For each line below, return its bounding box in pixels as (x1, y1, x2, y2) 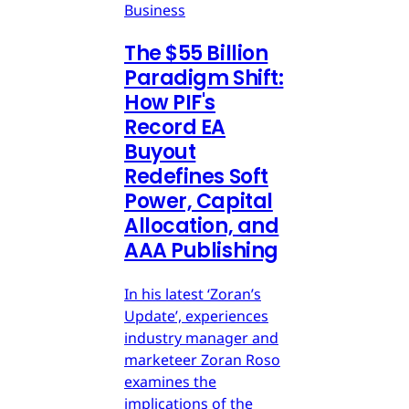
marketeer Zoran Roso (124, 350, 280, 371)
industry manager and (124, 328, 278, 349)
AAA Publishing (124, 236, 278, 266)
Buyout (124, 138, 196, 167)
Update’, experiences (124, 306, 268, 327)
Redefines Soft (124, 163, 268, 192)
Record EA (124, 113, 226, 142)
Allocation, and (124, 212, 279, 241)
